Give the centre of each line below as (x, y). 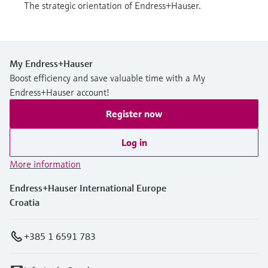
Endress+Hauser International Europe (88, 188)
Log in (134, 143)
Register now (134, 114)
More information (45, 164)
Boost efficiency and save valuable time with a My (107, 78)
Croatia (25, 202)
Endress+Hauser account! (60, 92)
